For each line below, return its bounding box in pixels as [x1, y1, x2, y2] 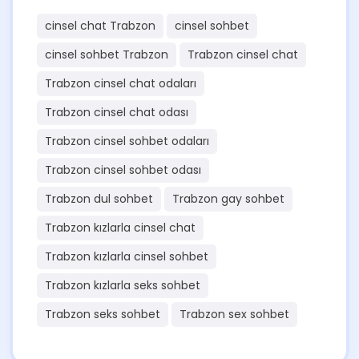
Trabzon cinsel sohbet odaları [45, 132, 209, 149]
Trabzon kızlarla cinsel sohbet [45, 248, 208, 264]
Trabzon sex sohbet [179, 305, 289, 322]
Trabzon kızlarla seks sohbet [45, 276, 200, 293]
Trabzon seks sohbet [45, 305, 160, 322]
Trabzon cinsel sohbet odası [45, 161, 201, 178]
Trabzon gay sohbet [172, 190, 284, 207]
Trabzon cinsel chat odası [45, 103, 188, 120]
